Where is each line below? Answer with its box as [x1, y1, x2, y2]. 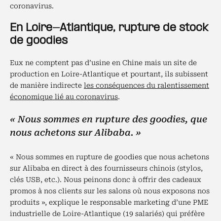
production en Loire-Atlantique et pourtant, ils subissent [10, 70, 208, 78]
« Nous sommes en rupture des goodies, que [10, 114, 207, 124]
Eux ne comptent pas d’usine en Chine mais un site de [10, 59, 197, 67]
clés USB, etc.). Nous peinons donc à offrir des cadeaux [10, 176, 201, 184]
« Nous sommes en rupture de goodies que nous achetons [10, 153, 209, 161]
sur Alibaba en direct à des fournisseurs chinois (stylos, [10, 164, 203, 172]
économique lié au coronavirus [10, 93, 118, 101]
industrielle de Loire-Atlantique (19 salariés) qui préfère [10, 210, 205, 218]
